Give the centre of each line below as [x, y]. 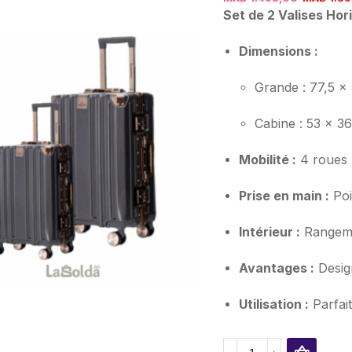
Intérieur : [269, 232]
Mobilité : [267, 160]
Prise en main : [284, 196]
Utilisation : [273, 304]
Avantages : [276, 268]
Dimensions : [278, 51]
